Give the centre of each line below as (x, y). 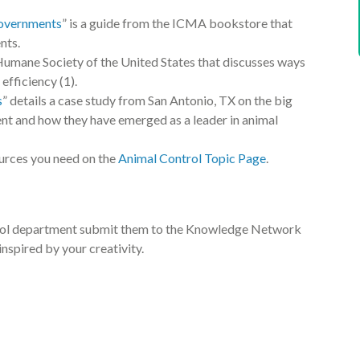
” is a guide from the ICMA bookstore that (177, 23)
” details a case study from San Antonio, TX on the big (147, 100)
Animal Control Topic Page (192, 158)
